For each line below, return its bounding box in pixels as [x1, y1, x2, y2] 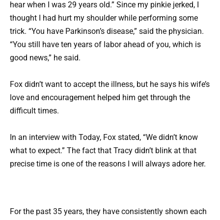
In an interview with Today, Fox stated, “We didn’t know [10, 133, 198, 142]
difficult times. [10, 106, 59, 115]
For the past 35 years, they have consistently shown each [10, 207, 207, 217]
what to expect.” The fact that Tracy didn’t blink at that [10, 146, 196, 156]
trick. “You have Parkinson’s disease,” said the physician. [10, 26, 204, 36]
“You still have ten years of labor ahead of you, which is [10, 39, 201, 49]
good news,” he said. [10, 53, 81, 62]
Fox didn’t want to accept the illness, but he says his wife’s [10, 79, 210, 89]
